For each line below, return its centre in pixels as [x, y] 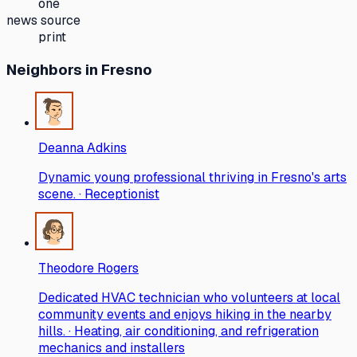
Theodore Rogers [88, 269]
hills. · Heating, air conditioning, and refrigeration [178, 331]
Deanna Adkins [82, 148]
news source [43, 20]
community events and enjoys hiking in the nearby [185, 315]
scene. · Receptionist [99, 194]
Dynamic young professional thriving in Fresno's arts [192, 178]
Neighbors [44, 70]
